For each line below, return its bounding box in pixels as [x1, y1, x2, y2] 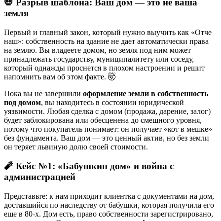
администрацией [4, 171, 75, 182]
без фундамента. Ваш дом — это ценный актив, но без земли [4, 134, 209, 143]
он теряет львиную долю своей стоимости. [4, 143, 148, 151]
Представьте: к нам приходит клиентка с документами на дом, [4, 191, 214, 200]
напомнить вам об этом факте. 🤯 [4, 73, 116, 81]
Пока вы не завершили [4, 89, 83, 98]
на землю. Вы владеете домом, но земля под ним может [4, 46, 191, 55]
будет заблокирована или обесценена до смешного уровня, [4, 116, 202, 125]
